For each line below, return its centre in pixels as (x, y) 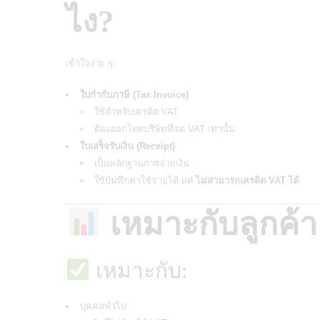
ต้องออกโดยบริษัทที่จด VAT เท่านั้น (165, 129)
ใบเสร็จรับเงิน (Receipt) (127, 146)
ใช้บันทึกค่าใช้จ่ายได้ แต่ (145, 180)
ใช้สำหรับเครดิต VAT (136, 111)
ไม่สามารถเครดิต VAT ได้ (247, 180)
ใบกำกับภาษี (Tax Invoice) (134, 94)
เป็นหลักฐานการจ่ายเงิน (142, 163)
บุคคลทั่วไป (103, 306)
